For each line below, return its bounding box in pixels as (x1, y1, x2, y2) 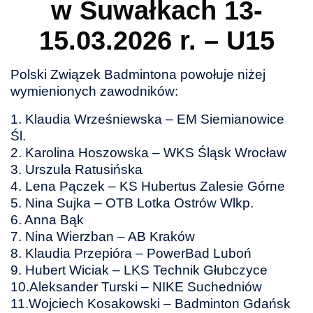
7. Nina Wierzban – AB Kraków (10, 228, 195, 244)
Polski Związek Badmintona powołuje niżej (10, 66, 265, 82)
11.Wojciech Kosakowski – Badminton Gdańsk (10, 296, 291, 311)
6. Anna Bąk (10, 212, 84, 227)
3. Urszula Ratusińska (10, 161, 143, 177)
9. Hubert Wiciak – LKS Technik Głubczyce (10, 262, 268, 277)
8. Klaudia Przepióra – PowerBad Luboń (10, 245, 252, 261)
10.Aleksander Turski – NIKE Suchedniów (10, 279, 262, 294)
